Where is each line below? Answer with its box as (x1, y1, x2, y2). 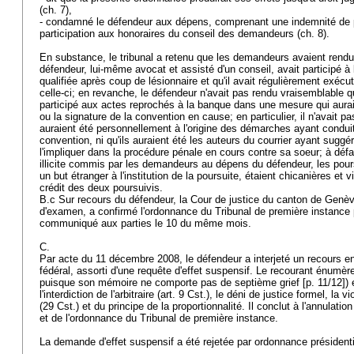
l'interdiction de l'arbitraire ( (40, 288, 160, 300)
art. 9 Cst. (160, 288, 206, 300)
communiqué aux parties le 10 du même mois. (40, 217, 254, 229)
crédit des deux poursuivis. (40, 182, 166, 194)
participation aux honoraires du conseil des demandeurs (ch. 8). (40, 28, 333, 40)
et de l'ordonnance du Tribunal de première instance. (40, 312, 281, 324)
